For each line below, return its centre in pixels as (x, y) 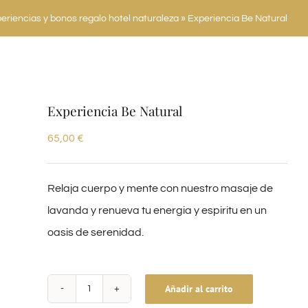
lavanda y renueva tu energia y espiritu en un (157, 210)
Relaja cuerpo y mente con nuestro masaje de (160, 188)
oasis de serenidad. (96, 232)
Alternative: (75, 299)
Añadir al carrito (199, 288)
